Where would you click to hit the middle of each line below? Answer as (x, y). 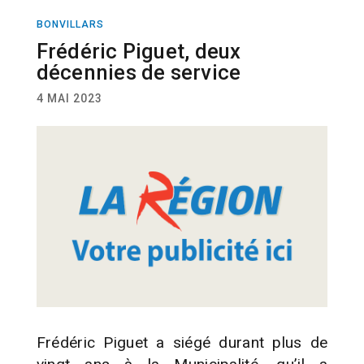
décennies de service (139, 72)
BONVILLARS (70, 24)
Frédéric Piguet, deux (139, 51)
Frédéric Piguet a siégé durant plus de (182, 342)
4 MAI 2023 (69, 98)
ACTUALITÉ (323, 38)
